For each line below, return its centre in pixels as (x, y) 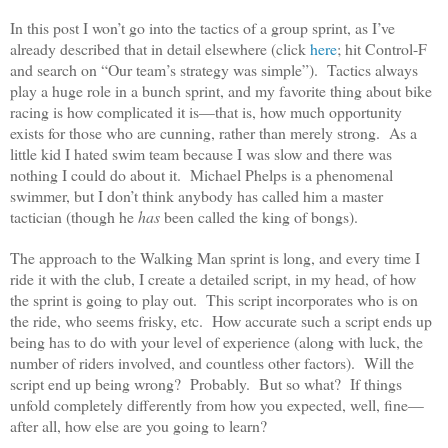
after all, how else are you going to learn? (138, 426)
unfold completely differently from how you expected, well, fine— (217, 405)
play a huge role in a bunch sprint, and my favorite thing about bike (221, 91)
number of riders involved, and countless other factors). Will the (212, 363)
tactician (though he (74, 217)
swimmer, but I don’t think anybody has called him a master (196, 196)
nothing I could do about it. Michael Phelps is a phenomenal (201, 175)
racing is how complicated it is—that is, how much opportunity (206, 112)
